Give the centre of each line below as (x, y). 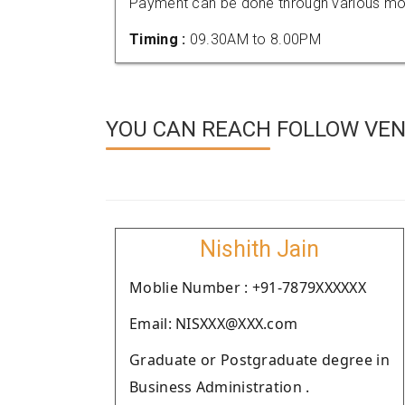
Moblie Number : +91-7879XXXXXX (248, 287)
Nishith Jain (259, 249)
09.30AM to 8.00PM (255, 39)
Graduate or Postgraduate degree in (259, 360)
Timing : (160, 39)
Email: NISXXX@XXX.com (214, 324)
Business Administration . (220, 387)
